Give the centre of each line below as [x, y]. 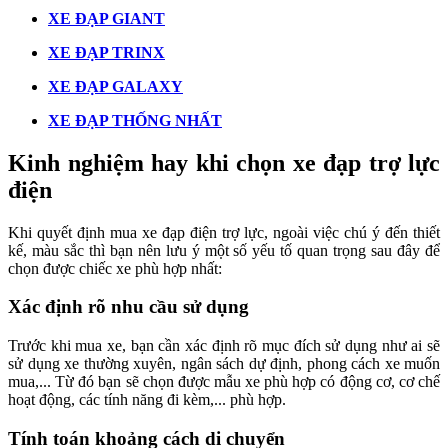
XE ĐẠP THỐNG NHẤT [135, 120]
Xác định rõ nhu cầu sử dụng [128, 307]
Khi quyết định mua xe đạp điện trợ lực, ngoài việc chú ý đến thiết [224, 232]
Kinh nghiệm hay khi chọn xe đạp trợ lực [224, 162]
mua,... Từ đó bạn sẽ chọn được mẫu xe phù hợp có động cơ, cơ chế [224, 381]
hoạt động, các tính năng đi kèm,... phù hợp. [147, 399]
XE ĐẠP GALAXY [115, 86]
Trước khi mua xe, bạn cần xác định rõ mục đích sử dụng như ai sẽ [224, 345]
